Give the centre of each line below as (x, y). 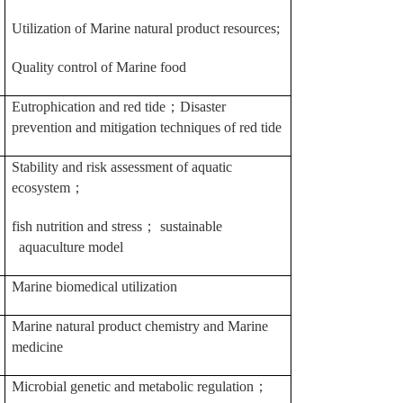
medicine (37, 347)
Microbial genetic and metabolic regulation (133, 386)
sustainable (189, 226)
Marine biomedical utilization (94, 287)
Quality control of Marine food (99, 67)
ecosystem (41, 188)
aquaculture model (67, 247)
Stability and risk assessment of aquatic (122, 167)
